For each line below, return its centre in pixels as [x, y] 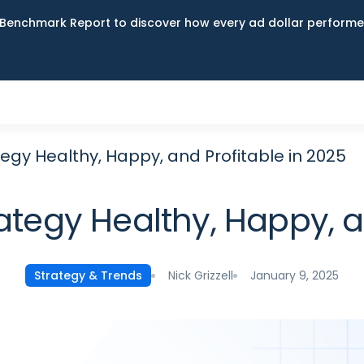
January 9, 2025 [295, 275]
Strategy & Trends [88, 275]
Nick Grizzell [201, 275]
